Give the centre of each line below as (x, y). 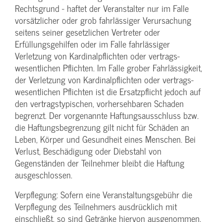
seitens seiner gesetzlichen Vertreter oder (87, 32)
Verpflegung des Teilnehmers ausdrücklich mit (96, 206)
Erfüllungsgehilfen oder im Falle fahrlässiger (92, 44)
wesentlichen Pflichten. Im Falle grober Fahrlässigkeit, (109, 67)
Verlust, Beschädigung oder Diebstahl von (88, 151)
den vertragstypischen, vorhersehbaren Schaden (99, 103)
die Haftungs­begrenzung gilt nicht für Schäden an (102, 127)
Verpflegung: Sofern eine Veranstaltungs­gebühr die (104, 194)
